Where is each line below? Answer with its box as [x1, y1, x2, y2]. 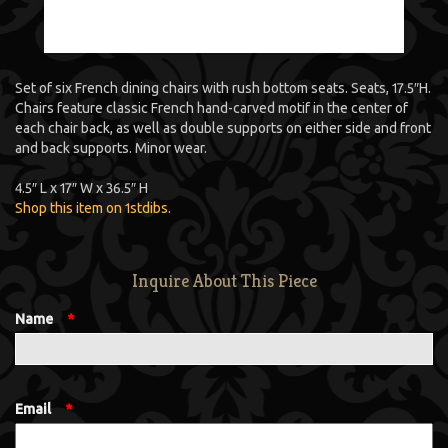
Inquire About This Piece [131, 268, 317, 292]
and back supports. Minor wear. [15, 139, 207, 156]
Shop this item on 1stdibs [15, 199, 168, 216]
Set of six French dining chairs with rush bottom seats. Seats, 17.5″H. [15, 79, 431, 96]
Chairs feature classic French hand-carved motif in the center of [15, 99, 408, 116]
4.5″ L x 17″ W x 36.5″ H [15, 179, 148, 196]
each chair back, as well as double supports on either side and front [15, 119, 431, 136]
